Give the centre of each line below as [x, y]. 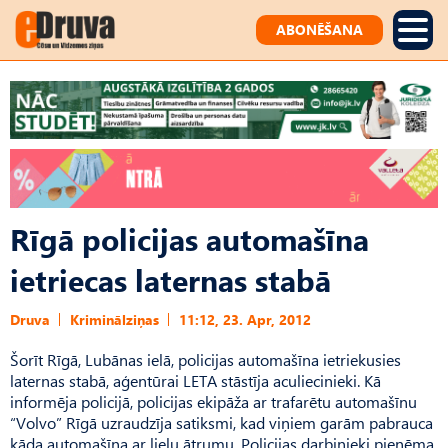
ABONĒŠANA [319, 29]
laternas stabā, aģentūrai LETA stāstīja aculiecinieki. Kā [195, 380]
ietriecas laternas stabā [170, 279]
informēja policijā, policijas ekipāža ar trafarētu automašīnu [213, 401]
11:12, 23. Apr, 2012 [245, 319]
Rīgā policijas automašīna [189, 238]
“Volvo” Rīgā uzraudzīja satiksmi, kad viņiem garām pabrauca [221, 422]
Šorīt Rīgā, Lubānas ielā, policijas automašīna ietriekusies [205, 359]
